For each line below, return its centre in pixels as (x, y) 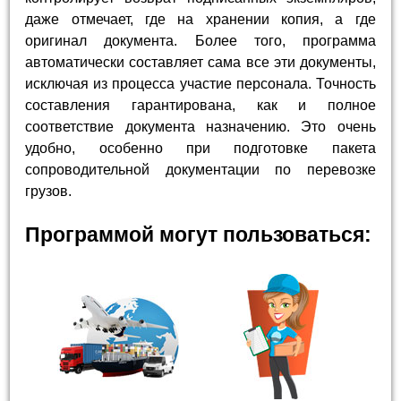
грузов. (49, 191)
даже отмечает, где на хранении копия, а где (200, 19)
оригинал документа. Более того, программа (200, 40)
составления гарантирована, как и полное (200, 105)
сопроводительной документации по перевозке (200, 169)
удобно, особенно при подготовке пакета (200, 148)
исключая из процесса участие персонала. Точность (200, 83)
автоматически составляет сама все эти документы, (200, 62)
